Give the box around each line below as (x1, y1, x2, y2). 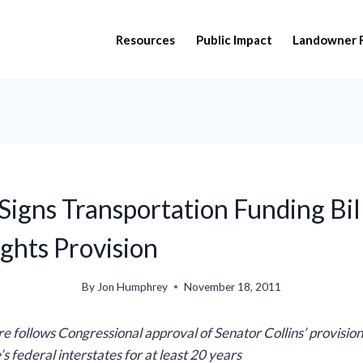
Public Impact (195, 32, 272, 47)
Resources (116, 32, 176, 47)
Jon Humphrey (97, 280, 169, 293)
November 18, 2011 (184, 280, 282, 293)
